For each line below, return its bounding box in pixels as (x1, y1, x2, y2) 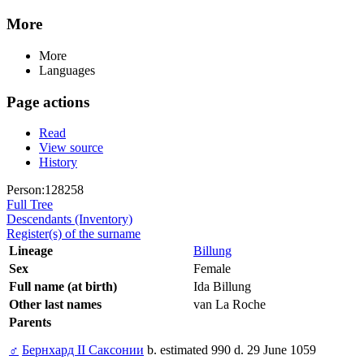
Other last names (9, 297, 102, 312)
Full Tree (6, 197, 53, 212)
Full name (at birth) (9, 279, 117, 294)
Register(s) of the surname (6, 227, 141, 241)
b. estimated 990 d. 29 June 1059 (144, 343, 316, 357)
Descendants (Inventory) (6, 212, 132, 227)
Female (193, 262, 231, 276)
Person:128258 (6, 183, 84, 197)
